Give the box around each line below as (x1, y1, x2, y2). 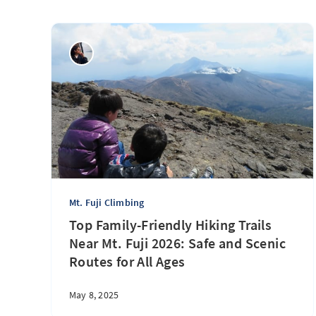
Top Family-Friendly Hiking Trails (69, 216, 272, 233)
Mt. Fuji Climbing (69, 196, 145, 209)
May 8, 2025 (69, 288, 119, 301)
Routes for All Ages (69, 253, 186, 270)
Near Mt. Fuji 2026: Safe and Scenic (69, 234, 286, 252)
